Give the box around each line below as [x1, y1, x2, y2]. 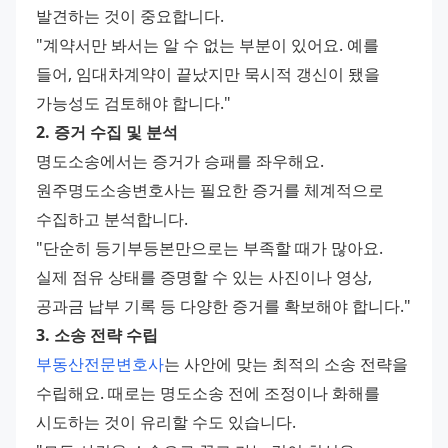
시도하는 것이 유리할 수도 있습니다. [36, 411, 296, 434]
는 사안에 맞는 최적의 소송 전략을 [164, 353, 408, 376]
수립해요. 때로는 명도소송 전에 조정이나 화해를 [36, 382, 380, 405]
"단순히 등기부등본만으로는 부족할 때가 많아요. [36, 237, 383, 260]
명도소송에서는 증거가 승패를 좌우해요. [36, 150, 324, 173]
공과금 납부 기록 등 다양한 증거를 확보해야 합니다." [36, 295, 411, 318]
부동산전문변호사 [36, 353, 164, 376]
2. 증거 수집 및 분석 [36, 121, 178, 144]
